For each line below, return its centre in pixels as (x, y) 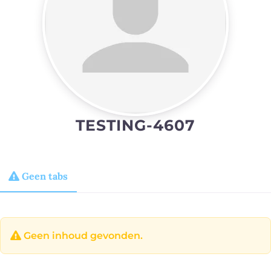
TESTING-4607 (135, 125)
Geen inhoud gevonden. (82, 235)
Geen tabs (45, 176)
